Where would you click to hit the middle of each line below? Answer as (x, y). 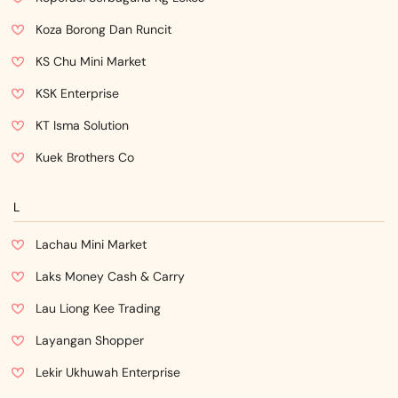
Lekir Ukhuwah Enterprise (108, 372)
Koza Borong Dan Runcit (103, 29)
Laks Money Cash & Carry (110, 276)
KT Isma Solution (82, 125)
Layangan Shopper (90, 340)
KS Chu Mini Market (91, 61)
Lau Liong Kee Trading (98, 308)
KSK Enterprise (77, 93)
